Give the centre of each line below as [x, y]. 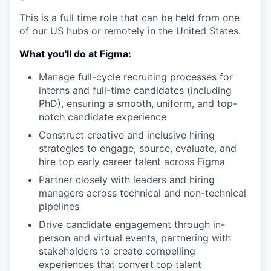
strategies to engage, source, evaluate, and [138, 148]
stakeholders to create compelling [117, 251]
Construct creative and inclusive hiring [127, 135]
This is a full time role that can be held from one [129, 18]
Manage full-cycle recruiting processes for [136, 77]
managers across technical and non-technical [142, 193]
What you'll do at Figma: [75, 54]
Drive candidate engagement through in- [132, 224]
